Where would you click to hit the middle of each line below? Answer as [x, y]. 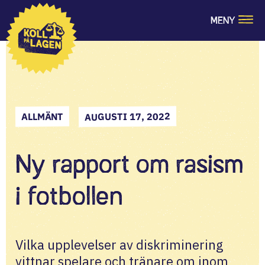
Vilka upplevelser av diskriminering [119, 245]
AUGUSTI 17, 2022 [127, 117]
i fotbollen [69, 196]
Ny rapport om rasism [130, 164]
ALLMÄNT [42, 117]
